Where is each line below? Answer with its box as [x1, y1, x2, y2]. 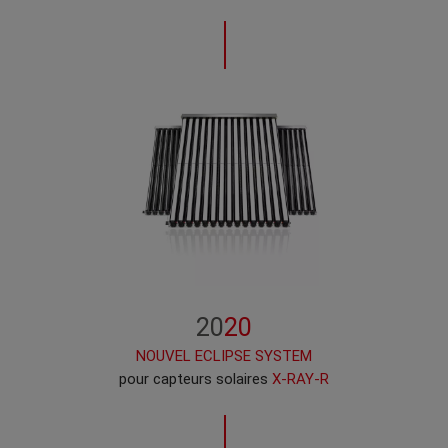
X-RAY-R [272, 370, 329, 388]
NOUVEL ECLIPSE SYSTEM [136, 347, 312, 365]
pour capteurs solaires [119, 370, 272, 388]
